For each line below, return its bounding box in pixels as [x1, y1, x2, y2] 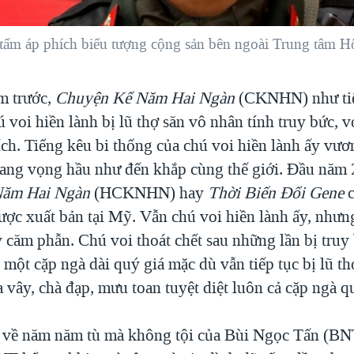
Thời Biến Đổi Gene [208, 181, 345, 204]
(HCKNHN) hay [90, 181, 209, 204]
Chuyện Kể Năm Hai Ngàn [55, 86, 235, 109]
